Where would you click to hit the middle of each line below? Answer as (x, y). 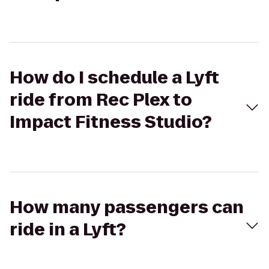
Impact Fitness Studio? (111, 122)
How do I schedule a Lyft (114, 78)
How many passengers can (127, 207)
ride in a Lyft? (68, 230)
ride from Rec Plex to (101, 100)
